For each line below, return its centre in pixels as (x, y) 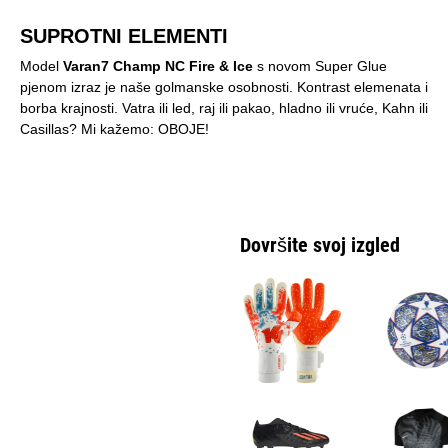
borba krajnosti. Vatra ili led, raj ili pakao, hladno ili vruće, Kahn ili (224, 107)
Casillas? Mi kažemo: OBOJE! (114, 128)
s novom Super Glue (320, 65)
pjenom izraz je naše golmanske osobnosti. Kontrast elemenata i (224, 86)
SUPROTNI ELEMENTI (124, 35)
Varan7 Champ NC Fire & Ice (158, 65)
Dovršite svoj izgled (320, 244)
